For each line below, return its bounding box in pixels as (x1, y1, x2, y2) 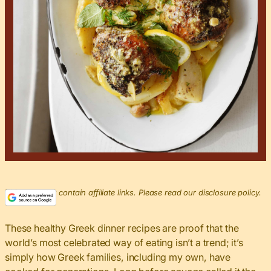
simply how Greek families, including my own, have (5, 251, 231, 264)
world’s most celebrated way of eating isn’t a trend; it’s (5, 237, 243, 249)
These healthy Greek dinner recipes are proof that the (5, 222, 239, 235)
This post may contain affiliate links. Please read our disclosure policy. (5, 188, 261, 198)
